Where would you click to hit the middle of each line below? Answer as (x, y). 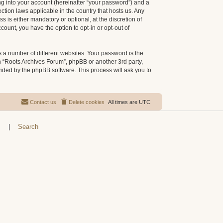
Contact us (43, 102)
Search (28, 127)
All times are (123, 102)
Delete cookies (87, 102)
